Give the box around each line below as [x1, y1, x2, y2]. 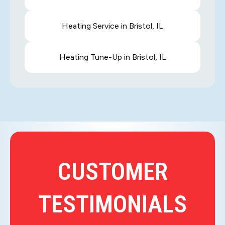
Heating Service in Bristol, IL [62, 21, 163, 31]
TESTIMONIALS [38, 190, 187, 218]
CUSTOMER [57, 157, 168, 186]
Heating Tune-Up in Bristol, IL [59, 52, 166, 62]
